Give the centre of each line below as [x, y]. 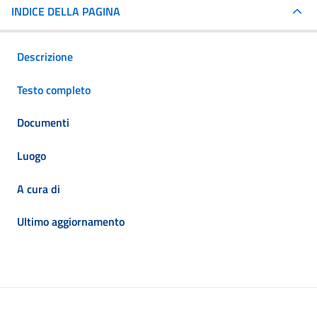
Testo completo [54, 90]
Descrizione [45, 57]
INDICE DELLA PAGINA [66, 11]
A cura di [39, 189]
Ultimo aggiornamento [71, 222]
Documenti [43, 123]
